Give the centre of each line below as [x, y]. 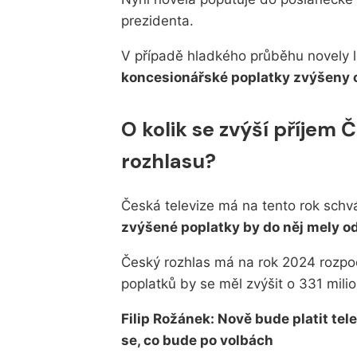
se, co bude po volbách [197, 340]
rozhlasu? [169, 162]
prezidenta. [157, 21]
